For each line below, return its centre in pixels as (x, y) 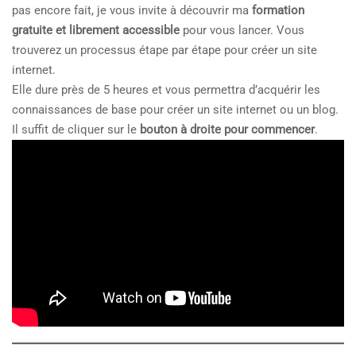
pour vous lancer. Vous (242, 30)
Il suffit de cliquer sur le (76, 130)
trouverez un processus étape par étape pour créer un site (164, 50)
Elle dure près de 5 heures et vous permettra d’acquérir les (166, 90)
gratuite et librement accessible (96, 30)
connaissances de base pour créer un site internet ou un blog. (175, 110)
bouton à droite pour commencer (227, 130)
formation (278, 10)
